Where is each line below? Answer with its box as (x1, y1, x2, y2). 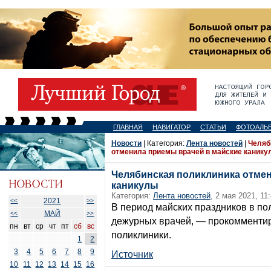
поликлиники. (111, 230, 171, 240)
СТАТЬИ (200, 123, 226, 131)
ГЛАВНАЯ (113, 123, 143, 131)
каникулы (111, 180, 158, 191)
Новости (111, 139, 142, 148)
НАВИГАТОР (152, 123, 191, 131)
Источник (111, 249, 153, 260)
